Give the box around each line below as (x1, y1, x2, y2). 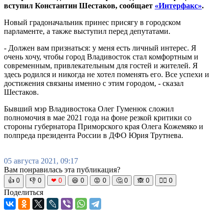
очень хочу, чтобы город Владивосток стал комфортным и (4, 52, 198, 61)
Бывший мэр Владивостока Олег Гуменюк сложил (4, 104, 174, 113)
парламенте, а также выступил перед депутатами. (4, 27, 170, 35)
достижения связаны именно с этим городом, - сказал (4, 79, 184, 87)
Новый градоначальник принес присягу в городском (4, 18, 181, 27)
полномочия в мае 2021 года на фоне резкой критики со (4, 113, 192, 122)
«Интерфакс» (155, 1, 202, 10)
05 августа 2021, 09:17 (4, 156, 78, 165)
